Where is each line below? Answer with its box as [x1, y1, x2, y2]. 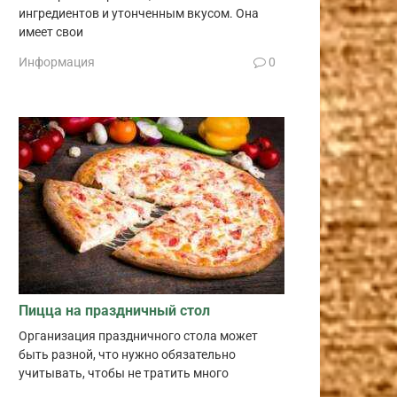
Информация [19, 54, 95, 69]
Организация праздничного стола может [19, 328, 258, 344]
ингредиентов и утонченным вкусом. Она [19, 6, 259, 22]
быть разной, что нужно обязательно [19, 346, 236, 362]
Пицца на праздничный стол [19, 301, 210, 319]
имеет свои [19, 25, 83, 41]
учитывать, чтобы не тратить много [19, 365, 229, 381]
